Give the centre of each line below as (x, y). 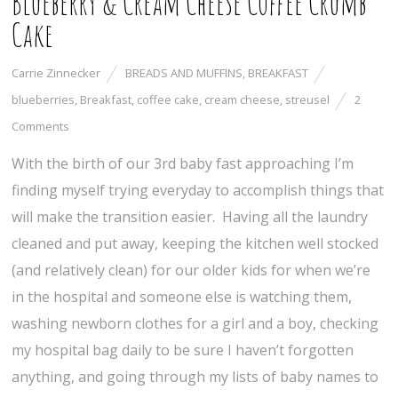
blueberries (44, 100)
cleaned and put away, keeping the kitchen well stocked (195, 244)
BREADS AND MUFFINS (184, 73)
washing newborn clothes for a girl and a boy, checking (195, 324)
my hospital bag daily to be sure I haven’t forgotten (183, 350)
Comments (41, 127)
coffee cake (168, 100)
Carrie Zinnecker (56, 73)
